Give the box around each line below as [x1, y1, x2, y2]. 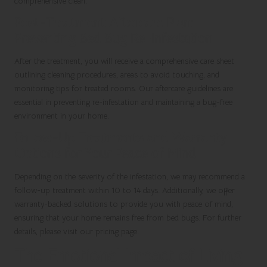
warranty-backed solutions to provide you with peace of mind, [14, 198, 233, 209]
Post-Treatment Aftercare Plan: [14, 14, 194, 31]
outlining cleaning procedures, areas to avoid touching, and [14, 70, 219, 80]
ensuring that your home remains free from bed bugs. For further [14, 212, 241, 223]
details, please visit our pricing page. [14, 226, 139, 237]
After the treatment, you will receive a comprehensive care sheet [14, 56, 234, 67]
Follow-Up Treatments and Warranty [14, 129, 226, 147]
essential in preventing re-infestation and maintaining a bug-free [14, 97, 232, 108]
